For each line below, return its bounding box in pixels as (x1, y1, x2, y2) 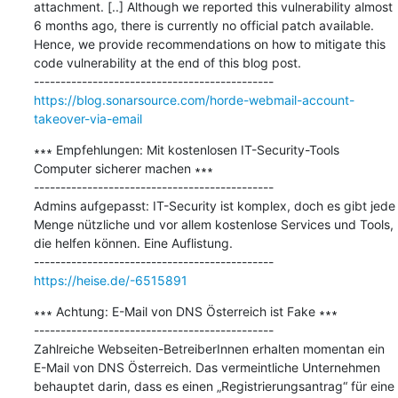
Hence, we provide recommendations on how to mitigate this (33, 36, 386, 52)
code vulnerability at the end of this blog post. (33, 54, 301, 70)
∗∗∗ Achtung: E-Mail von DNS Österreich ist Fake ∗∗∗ (33, 303, 338, 319)
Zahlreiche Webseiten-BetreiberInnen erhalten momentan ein (33, 340, 385, 356)
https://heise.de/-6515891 (33, 272, 187, 288)
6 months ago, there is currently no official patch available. (33, 17, 374, 33)
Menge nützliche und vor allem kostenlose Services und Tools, (33, 216, 394, 232)
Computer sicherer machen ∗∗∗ (33, 160, 213, 176)
